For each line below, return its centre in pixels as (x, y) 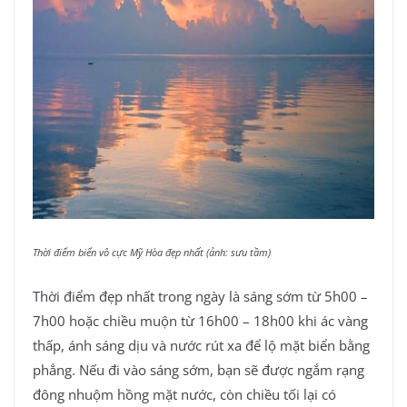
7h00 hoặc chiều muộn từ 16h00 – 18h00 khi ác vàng (200, 320)
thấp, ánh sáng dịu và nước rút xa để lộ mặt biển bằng (201, 345)
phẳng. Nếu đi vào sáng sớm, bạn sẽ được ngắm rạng (199, 369)
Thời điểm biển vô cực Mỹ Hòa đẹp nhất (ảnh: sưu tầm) (153, 253)
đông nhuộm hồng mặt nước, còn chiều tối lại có (184, 394)
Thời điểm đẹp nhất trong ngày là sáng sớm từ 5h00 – (200, 296)
